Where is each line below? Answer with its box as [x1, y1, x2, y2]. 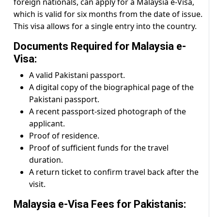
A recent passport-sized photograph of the [29, 106, 186, 117]
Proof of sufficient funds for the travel [29, 142, 169, 154]
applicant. [29, 118, 65, 129]
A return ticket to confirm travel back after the [29, 167, 199, 178]
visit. [29, 179, 46, 190]
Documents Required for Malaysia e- [14, 40, 186, 53]
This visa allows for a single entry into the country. [14, 21, 197, 32]
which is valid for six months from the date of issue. [14, 9, 202, 20]
